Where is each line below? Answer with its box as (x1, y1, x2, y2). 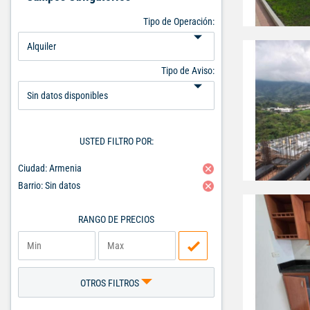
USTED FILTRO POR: (79, 136, 154, 147)
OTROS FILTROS (80, 277, 141, 289)
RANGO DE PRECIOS (78, 214, 154, 225)
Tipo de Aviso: (161, 65, 215, 76)
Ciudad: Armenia (18, 163, 82, 174)
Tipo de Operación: (143, 16, 215, 27)
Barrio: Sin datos (18, 180, 80, 191)
